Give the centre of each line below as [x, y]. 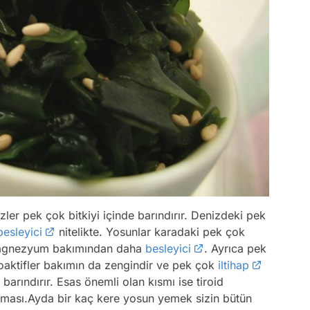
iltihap [234, 265]
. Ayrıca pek [235, 249]
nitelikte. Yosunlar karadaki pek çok [150, 232]
